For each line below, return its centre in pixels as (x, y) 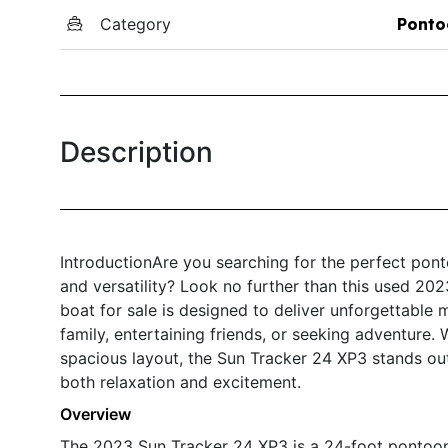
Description (136, 151)
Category (135, 23)
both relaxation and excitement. (180, 381)
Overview (95, 413)
